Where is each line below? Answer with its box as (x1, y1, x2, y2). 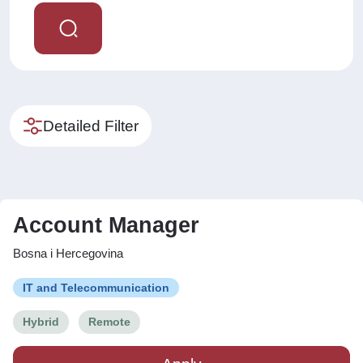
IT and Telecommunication (23, 281, 169, 294)
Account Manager (13, 213, 199, 237)
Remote (88, 315, 130, 328)
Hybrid (23, 315, 59, 328)
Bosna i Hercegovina (13, 246, 123, 260)
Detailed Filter (43, 117, 139, 135)
